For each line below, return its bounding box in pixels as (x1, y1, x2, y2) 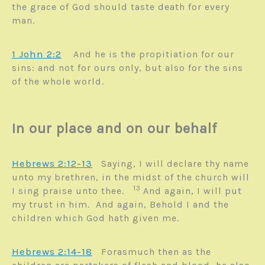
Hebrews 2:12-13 (12, 157, 92, 170)
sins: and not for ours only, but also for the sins (12, 62, 243, 74)
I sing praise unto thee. (12, 185, 133, 197)
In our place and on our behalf (12, 120, 217, 137)
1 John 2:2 (12, 48, 62, 60)
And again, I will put (143, 185, 242, 197)
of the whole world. (12, 76, 110, 88)
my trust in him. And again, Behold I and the (12, 199, 229, 211)
